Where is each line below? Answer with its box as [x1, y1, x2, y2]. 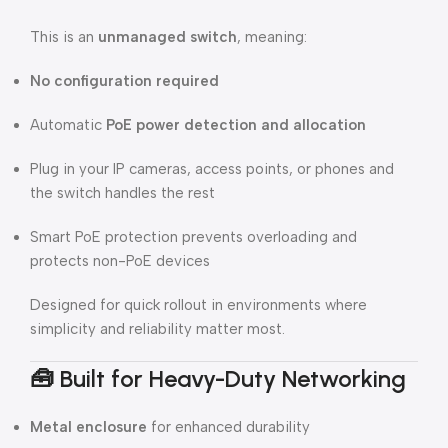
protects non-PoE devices [30, 252, 210, 270]
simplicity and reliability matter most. [30, 320, 285, 338]
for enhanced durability [147, 418, 310, 436]
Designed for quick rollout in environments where [30, 296, 367, 314]
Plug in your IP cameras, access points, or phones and [30, 160, 394, 178]
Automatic [30, 116, 106, 134]
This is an [30, 28, 98, 46]
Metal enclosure [30, 418, 147, 436]
